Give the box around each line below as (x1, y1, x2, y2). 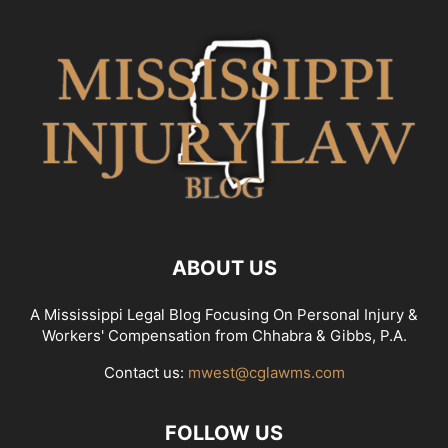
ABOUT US (171, 255, 277, 280)
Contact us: (103, 362, 188, 382)
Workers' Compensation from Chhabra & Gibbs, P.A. (41, 325, 407, 345)
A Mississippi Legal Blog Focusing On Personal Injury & (30, 304, 418, 324)
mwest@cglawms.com (187, 362, 345, 382)
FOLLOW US (165, 420, 283, 445)
